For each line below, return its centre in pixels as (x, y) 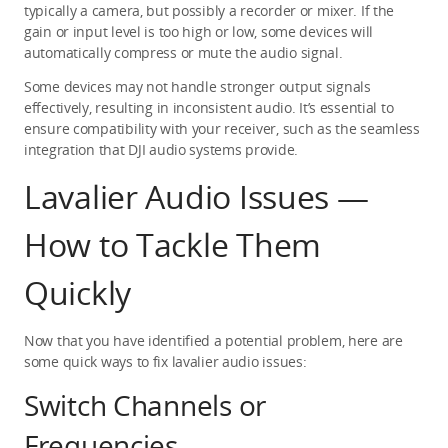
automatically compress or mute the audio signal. (183, 52)
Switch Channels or (145, 404)
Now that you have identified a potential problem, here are (213, 340)
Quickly (78, 292)
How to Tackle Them (172, 244)
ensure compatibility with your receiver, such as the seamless (222, 128)
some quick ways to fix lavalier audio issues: (165, 361)
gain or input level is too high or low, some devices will (199, 31)
